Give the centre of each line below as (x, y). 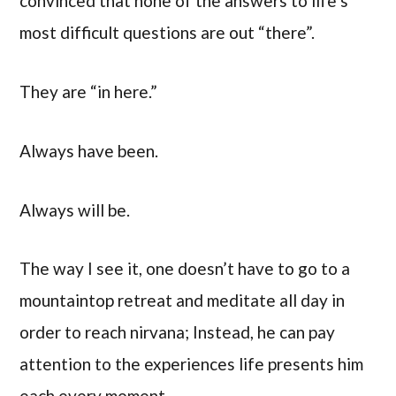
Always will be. (75, 209)
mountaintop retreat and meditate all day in (183, 301)
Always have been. (89, 150)
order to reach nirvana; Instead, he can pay (178, 332)
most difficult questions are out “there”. (168, 33)
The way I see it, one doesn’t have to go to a (185, 269)
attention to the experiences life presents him (192, 364)
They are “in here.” (89, 92)
